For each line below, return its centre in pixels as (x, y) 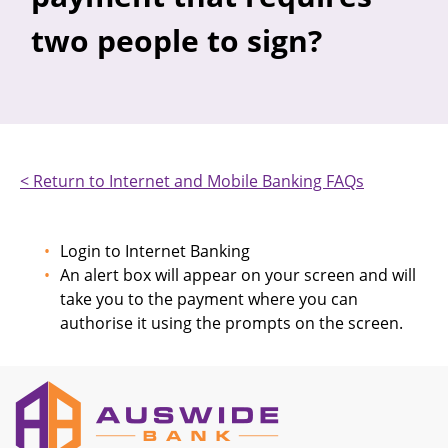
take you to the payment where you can (209, 299)
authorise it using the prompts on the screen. (231, 323)
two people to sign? (176, 40)
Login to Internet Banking (155, 251)
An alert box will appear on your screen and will (238, 275)
